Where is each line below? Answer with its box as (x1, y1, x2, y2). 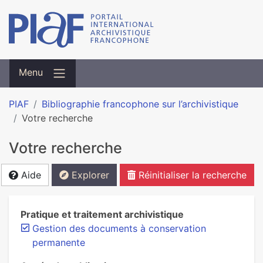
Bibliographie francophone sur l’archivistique (42, 98, 238, 110)
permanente (32, 237, 85, 248)
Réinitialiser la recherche (136, 169, 247, 181)
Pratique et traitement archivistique (21, 208, 184, 220)
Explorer (69, 169, 109, 181)
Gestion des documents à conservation (32, 222, 206, 234)
